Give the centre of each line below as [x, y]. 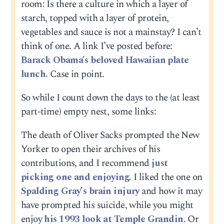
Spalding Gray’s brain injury [80, 191]
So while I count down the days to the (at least [110, 97]
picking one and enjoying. [76, 177]
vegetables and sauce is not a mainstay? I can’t [111, 32]
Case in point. [76, 74]
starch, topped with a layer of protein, [95, 18]
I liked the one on [167, 177]
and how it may [171, 191]
